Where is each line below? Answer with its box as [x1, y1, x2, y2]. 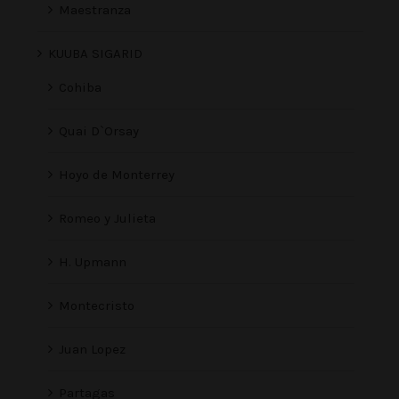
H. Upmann [59, 254, 126, 271]
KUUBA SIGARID [48, 45, 142, 62]
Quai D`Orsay [59, 123, 139, 140]
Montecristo [59, 297, 134, 314]
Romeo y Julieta [59, 210, 156, 227]
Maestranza [59, 2, 131, 19]
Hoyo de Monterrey [59, 167, 175, 183]
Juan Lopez [59, 341, 126, 358]
